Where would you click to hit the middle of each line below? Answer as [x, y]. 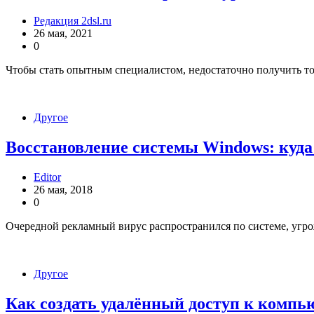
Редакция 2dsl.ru [73, 21]
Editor [47, 177]
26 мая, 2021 [63, 34]
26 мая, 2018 [63, 190]
